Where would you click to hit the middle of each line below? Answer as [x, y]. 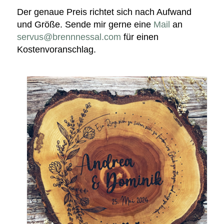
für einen [140, 37]
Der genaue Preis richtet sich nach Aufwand [104, 12]
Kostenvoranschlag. [57, 50]
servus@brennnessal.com [69, 37]
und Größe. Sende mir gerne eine [85, 25]
